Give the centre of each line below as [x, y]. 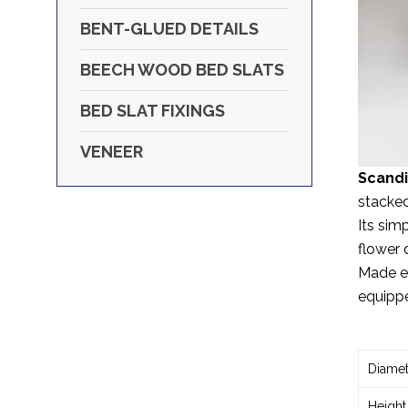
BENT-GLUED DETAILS [169, 29]
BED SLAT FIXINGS [153, 111]
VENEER [112, 152]
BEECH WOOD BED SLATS [182, 70]
